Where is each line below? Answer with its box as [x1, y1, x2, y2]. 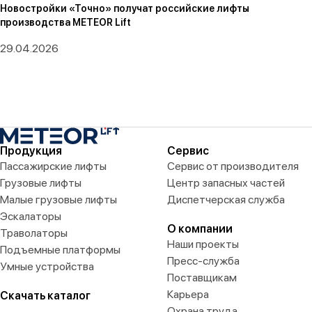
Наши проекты [166, 237, 239, 251]
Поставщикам [166, 271, 237, 284]
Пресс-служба [166, 254, 240, 267]
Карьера [166, 288, 209, 301]
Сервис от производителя [166, 159, 299, 173]
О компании [166, 222, 233, 235]
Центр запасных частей [166, 176, 285, 189]
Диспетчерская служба [166, 193, 285, 206]
